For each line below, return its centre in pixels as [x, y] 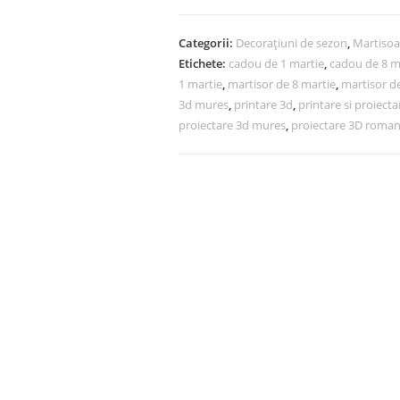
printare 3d [263, 104]
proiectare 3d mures [232, 125]
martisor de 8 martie [282, 84]
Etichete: [204, 63]
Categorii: [207, 43]
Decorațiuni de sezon [292, 43]
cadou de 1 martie [276, 63]
